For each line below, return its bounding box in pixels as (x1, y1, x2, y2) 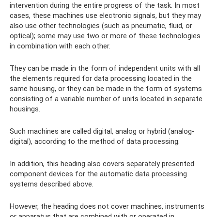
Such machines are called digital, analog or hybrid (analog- (10, 127, 195, 136)
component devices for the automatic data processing (10, 170, 187, 179)
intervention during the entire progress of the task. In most (10, 1, 200, 10)
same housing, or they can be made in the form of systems (10, 84, 202, 93)
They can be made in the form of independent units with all (10, 64, 200, 73)
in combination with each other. (10, 42, 110, 51)
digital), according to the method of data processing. (10, 137, 180, 146)
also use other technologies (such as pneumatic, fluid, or (10, 21, 192, 31)
